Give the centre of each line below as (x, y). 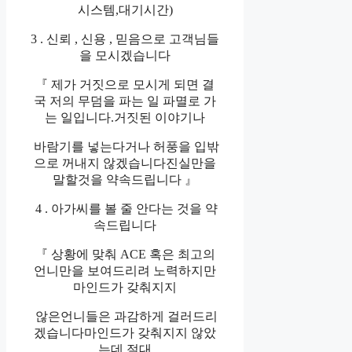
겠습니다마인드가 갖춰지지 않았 (125, 333)
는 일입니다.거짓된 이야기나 (125, 118)
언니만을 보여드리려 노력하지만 (125, 271)
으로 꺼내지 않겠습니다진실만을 (125, 163)
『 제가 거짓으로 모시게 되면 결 (125, 85)
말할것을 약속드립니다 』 (125, 180)
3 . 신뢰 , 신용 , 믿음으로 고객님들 (125, 39)
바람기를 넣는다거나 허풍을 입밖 (125, 147)
